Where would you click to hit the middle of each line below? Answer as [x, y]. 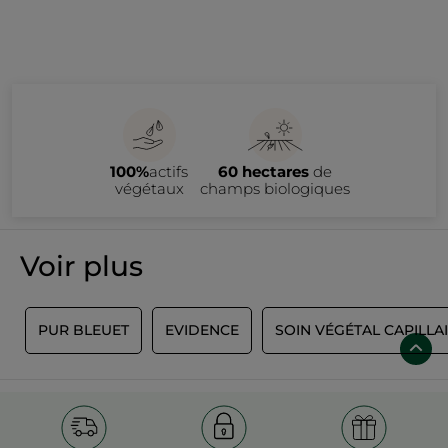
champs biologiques [275, 189]
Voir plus [81, 266]
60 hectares [263, 172]
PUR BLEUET [83, 330]
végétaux [149, 189]
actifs [168, 172]
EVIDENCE [202, 330]
